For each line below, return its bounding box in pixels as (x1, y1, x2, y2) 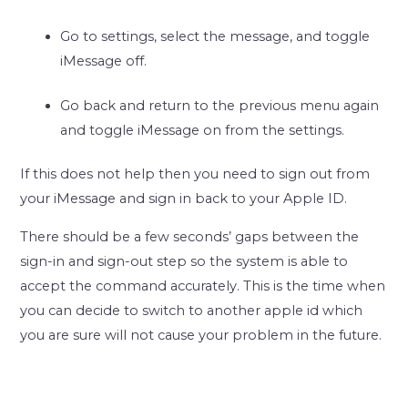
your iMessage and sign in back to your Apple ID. (20, 190, 348, 208)
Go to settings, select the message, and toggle (60, 27, 371, 45)
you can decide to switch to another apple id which (20, 301, 363, 319)
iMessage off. (60, 52, 148, 69)
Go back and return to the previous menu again (60, 97, 380, 114)
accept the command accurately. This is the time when (20, 277, 386, 294)
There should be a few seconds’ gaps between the (20, 228, 360, 245)
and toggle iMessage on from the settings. (60, 121, 345, 138)
